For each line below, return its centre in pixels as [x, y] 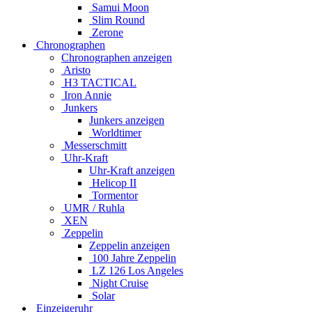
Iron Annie [86, 95]
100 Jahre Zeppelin [133, 258]
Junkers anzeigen [127, 120]
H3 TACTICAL [99, 82]
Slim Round [117, 19]
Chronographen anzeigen [117, 57]
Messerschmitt [94, 145]
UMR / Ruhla [93, 208]
